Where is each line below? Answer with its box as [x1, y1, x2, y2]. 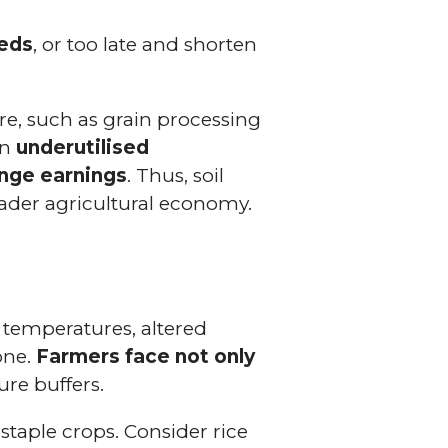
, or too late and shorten [33, 32, 258, 56]
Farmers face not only [36, 344, 256, 368]
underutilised [16, 135, 150, 159]
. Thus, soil [127, 163, 225, 187]
